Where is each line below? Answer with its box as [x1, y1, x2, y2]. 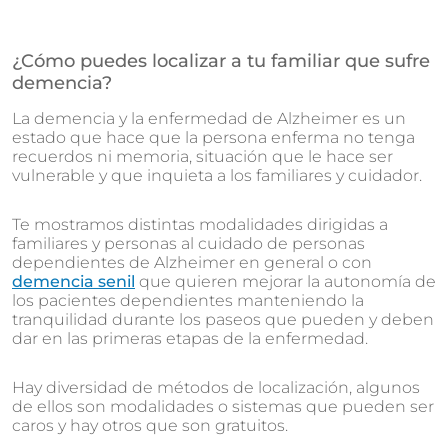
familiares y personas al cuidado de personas [12, 234, 365, 253]
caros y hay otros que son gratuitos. [12, 416, 288, 435]
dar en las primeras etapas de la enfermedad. [12, 329, 368, 348]
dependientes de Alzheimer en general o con [12, 253, 372, 272]
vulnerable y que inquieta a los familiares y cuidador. [12, 166, 422, 185]
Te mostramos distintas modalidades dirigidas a [12, 215, 388, 234]
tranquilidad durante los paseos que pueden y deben [12, 310, 434, 329]
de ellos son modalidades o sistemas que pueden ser [12, 397, 434, 416]
